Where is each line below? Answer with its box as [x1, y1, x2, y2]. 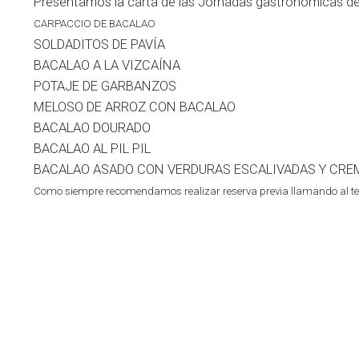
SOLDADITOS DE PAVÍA [34, 37, 168, 52]
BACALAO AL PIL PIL [34, 141, 151, 156]
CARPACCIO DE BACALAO [34, 18, 155, 30]
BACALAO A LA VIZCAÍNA [34, 58, 184, 73]
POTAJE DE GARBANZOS [34, 79, 179, 94]
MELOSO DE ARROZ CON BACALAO [34, 99, 239, 115]
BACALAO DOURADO [34, 120, 154, 135]
